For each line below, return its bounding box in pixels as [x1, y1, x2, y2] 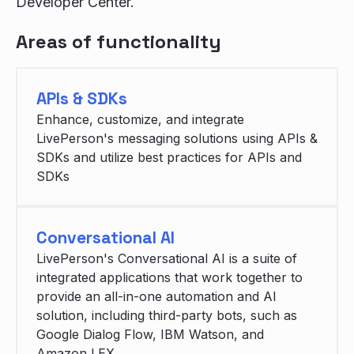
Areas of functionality [16, 29, 221, 55]
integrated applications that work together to [36, 269, 303, 286]
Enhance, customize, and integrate [36, 111, 244, 128]
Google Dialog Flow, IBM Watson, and [36, 326, 264, 343]
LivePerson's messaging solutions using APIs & [36, 130, 318, 147]
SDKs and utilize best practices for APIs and [36, 149, 302, 166]
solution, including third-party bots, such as [36, 307, 297, 324]
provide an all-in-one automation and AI [36, 288, 277, 305]
